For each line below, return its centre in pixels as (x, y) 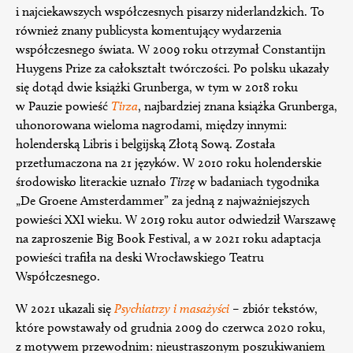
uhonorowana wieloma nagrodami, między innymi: (151, 125)
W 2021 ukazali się (65, 308)
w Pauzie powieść (63, 106)
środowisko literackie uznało (93, 182)
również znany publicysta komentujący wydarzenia (149, 31)
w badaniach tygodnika (257, 182)
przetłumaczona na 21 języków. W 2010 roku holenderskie (169, 163)
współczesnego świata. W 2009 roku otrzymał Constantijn (171, 50)
